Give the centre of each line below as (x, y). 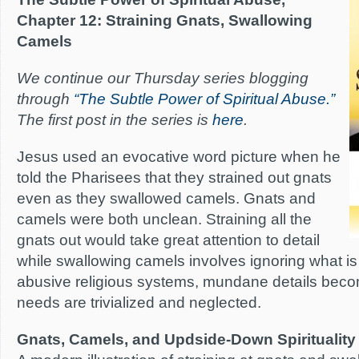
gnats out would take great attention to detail (168, 240)
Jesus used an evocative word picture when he (179, 157)
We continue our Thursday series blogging (163, 78)
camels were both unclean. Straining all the (164, 219)
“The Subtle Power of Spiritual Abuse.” (204, 99)
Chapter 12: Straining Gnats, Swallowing (165, 20)
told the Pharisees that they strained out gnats (174, 177)
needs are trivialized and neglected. (139, 303)
